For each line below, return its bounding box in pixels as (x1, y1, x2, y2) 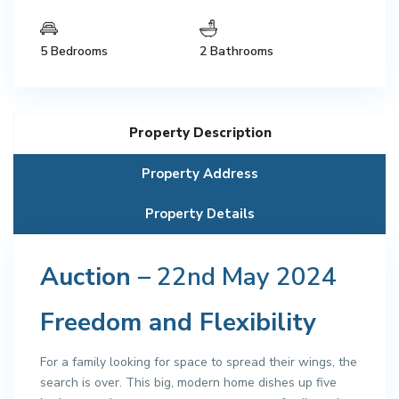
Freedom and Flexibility (40, 305, 316, 339)
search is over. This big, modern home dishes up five (40, 373, 337, 391)
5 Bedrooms (40, 42, 108, 60)
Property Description (128, 123, 272, 142)
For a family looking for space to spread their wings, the (40, 353, 357, 370)
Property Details (144, 204, 255, 223)
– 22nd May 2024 (138, 259, 337, 294)
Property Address (141, 164, 258, 183)
